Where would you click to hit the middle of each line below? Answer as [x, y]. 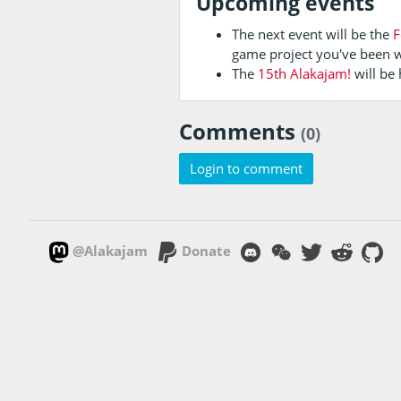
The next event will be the [313, 34]
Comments [239, 131]
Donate [206, 251]
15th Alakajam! [305, 73]
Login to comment [246, 169]
